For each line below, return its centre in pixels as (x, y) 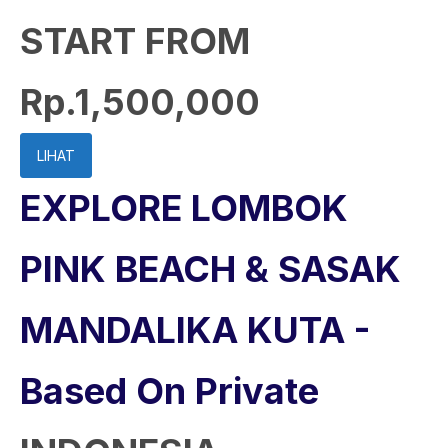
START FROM (135, 41)
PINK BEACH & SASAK (210, 269)
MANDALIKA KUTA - (195, 330)
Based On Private (169, 391)
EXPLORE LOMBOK (184, 208)
